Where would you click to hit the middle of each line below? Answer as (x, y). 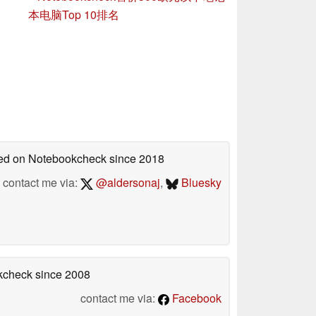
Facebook (195, 298)
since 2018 (135, 158)
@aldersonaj (126, 182)
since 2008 (61, 274)
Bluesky (200, 182)
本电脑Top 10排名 (74, 14)
